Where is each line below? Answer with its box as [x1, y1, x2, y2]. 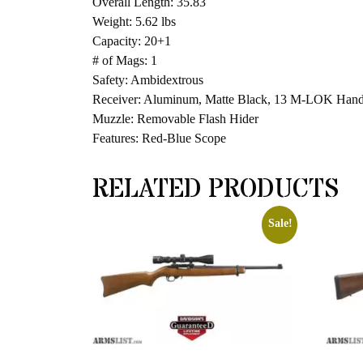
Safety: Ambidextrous [92, 73, 203, 88]
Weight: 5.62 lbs [92, 15, 176, 29]
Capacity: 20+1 [92, 34, 171, 49]
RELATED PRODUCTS [92, 172, 339, 208]
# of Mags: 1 [92, 53, 157, 68]
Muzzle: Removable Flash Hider [92, 112, 258, 126]
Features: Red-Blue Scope [92, 131, 226, 146]
